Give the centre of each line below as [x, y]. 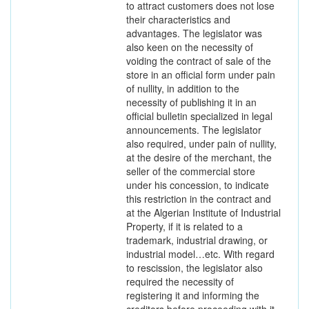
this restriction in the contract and [199, 199]
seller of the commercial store [191, 171]
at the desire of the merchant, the [199, 157]
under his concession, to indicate [198, 185]
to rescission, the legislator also [195, 268]
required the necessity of [180, 281]
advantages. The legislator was [194, 33]
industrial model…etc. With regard [200, 254]
